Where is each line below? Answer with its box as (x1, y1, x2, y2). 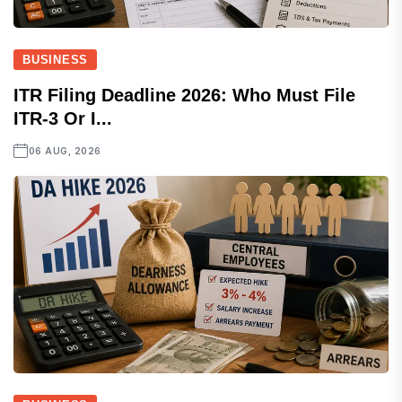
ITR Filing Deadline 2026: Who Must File (13, 85, 355, 105)
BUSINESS (22, 53, 89, 66)
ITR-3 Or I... (13, 109, 112, 128)
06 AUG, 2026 (28, 145, 101, 156)
